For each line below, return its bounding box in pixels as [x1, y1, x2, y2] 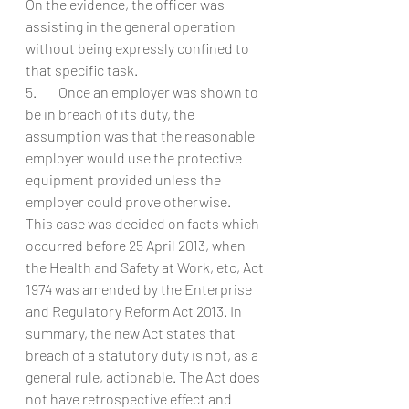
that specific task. [26, 61, 138, 79]
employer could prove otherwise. [26, 193, 231, 210]
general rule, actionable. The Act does [26, 368, 263, 385]
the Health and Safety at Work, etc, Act [26, 258, 267, 276]
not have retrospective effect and [26, 390, 235, 407]
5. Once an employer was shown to [26, 83, 261, 100]
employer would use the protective [26, 149, 245, 166]
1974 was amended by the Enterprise [26, 280, 255, 298]
